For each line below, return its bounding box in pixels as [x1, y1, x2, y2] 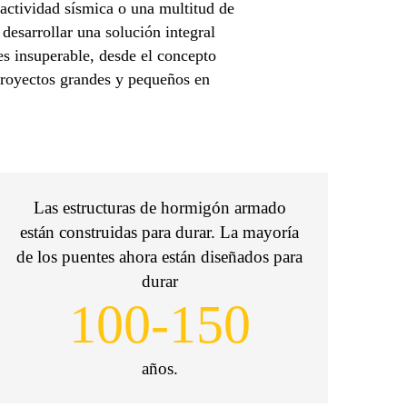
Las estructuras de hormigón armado [33, 198, 286, 217]
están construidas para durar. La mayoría [20, 223, 300, 242]
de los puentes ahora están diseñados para [16, 247, 303, 266]
